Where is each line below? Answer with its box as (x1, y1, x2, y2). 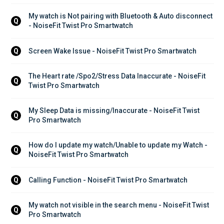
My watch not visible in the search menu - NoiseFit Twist (28, 201, 210, 209)
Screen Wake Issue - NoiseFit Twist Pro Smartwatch (28, 46, 196, 55)
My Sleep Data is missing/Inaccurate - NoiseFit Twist (28, 106, 201, 115)
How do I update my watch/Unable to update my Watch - (28, 141, 209, 149)
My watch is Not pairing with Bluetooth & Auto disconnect (28, 12, 214, 20)
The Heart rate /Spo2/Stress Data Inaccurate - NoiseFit (28, 72, 207, 80)
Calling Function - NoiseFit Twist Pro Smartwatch (28, 175, 187, 184)
